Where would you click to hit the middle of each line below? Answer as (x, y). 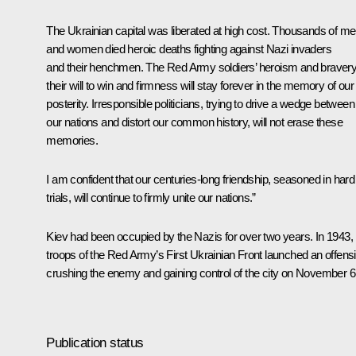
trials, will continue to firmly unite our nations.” (151, 198)
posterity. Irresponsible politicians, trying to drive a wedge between (200, 104)
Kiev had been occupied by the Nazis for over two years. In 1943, (199, 237)
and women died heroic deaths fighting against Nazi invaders (189, 49)
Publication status (95, 342)
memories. (72, 141)
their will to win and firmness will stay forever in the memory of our (200, 86)
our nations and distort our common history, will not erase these (194, 122)
